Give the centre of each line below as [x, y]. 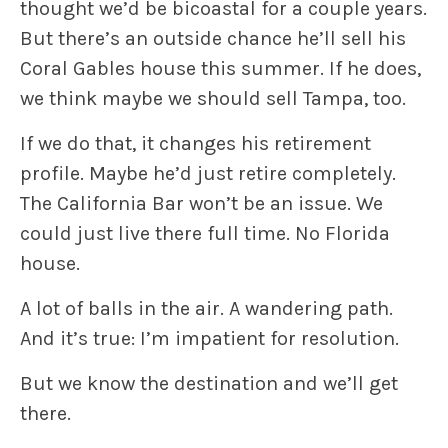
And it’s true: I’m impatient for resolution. [209, 339]
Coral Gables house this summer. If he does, [220, 69]
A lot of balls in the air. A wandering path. [206, 309]
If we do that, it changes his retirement [195, 144]
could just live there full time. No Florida [205, 234]
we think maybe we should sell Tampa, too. [213, 99]
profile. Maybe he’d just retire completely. [208, 174]
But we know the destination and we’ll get [209, 384]
